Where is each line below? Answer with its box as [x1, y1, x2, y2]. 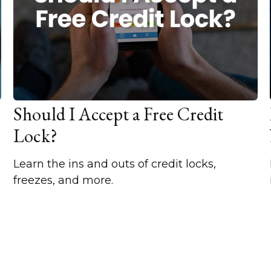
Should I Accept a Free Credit [13, 102, 223, 126]
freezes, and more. [13, 174, 113, 188]
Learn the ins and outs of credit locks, [13, 157, 216, 171]
